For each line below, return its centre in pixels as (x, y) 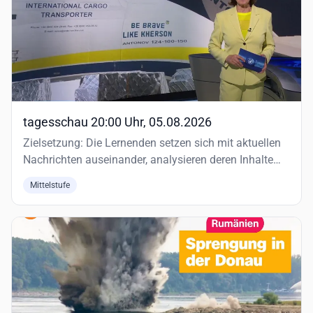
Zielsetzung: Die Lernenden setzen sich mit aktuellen (152, 143)
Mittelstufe (50, 185)
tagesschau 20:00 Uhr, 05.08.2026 (117, 122)
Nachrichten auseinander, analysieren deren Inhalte (148, 160)
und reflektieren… (65, 176)
